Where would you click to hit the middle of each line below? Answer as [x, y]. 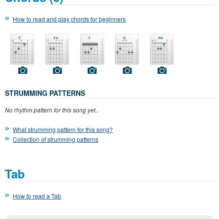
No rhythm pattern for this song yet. [51, 110]
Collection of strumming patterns [55, 139]
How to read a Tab [37, 196]
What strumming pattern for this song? [63, 130]
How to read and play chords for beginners [69, 19]
